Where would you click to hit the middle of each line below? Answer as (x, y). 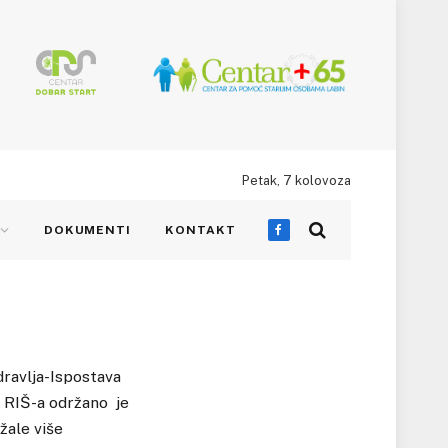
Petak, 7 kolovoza (296, 180)
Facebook (310, 238)
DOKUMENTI (87, 229)
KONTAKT (200, 229)
